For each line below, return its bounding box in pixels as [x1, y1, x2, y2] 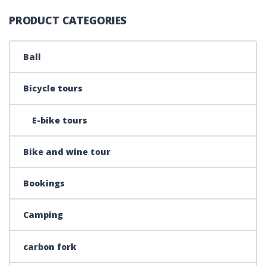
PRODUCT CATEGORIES [9, 13, 126, 27]
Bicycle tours [23, 83, 83, 94]
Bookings [23, 178, 65, 189]
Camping [23, 209, 64, 221]
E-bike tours [32, 114, 88, 126]
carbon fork [23, 240, 77, 252]
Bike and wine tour [23, 145, 111, 157]
